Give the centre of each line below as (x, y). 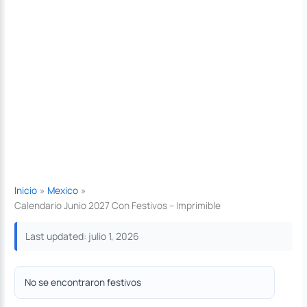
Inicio (26, 190)
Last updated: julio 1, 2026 (83, 236)
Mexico (63, 190)
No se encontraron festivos (83, 282)
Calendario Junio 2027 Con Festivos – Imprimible (118, 205)
